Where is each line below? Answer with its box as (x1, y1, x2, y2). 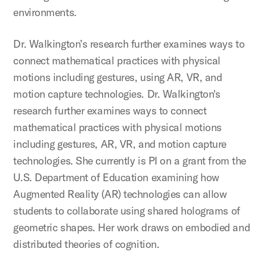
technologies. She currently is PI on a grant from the (13, 154, 246, 168)
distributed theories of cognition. (13, 237, 160, 252)
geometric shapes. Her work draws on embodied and (13, 221, 250, 235)
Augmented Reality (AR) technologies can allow (13, 187, 227, 201)
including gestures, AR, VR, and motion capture (13, 137, 226, 151)
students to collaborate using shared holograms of (13, 204, 240, 218)
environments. (13, 5, 77, 20)
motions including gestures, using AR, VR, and (13, 70, 222, 85)
